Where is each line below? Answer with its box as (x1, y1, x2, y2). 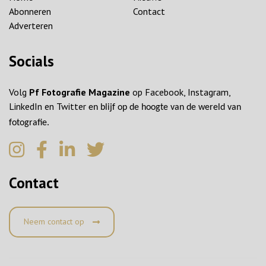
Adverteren (9, 20, 53, 32)
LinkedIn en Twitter (9, 100, 88, 113)
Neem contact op (24, 216, 87, 227)
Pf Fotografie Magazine (29, 86, 130, 99)
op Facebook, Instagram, (130, 86, 230, 99)
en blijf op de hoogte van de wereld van (88, 103, 241, 113)
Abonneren (9, 5, 51, 18)
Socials (9, 52, 54, 71)
